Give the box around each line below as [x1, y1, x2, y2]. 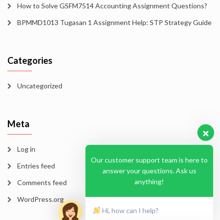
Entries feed [17, 162, 55, 170]
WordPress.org [17, 195, 64, 203]
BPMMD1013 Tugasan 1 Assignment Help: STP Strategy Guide [17, 18, 212, 27]
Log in [17, 145, 35, 153]
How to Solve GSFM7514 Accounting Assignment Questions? [17, 1, 207, 10]
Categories [7, 55, 53, 66]
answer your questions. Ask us [102, 166, 196, 175]
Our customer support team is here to [91, 155, 208, 164]
